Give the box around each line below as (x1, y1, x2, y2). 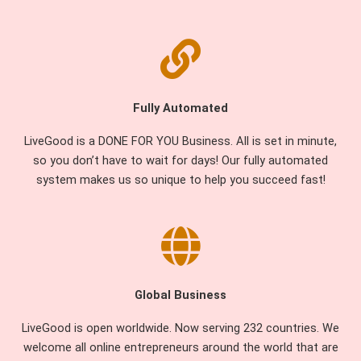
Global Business (135, 288, 226, 303)
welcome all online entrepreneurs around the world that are (23, 340, 338, 355)
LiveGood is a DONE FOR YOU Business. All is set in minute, (24, 133, 337, 148)
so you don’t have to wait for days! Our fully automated (33, 152, 328, 168)
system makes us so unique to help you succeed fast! (35, 172, 326, 187)
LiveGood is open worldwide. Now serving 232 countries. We (22, 321, 339, 336)
